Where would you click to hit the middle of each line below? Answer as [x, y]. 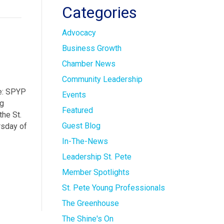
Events [74, 95]
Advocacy [79, 33]
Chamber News [88, 64]
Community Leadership [102, 79]
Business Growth [91, 48]
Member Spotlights [95, 172]
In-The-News [85, 141]
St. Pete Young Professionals [113, 188]
